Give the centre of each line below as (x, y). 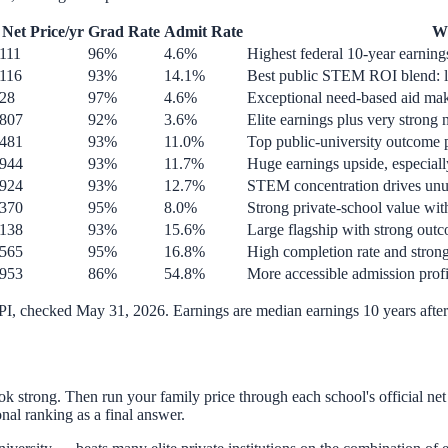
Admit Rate (203, 32)
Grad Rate (124, 32)
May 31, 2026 (120, 311)
